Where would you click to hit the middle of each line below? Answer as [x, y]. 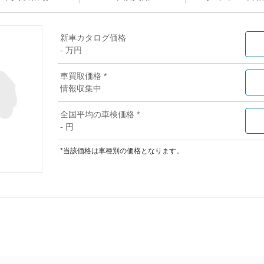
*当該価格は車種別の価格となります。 [122, 151]
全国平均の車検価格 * [100, 115]
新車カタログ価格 [93, 38]
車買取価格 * [83, 76]
